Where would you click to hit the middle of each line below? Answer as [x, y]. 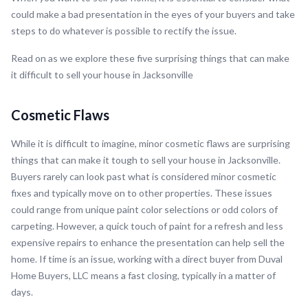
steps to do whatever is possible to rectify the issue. [124, 31]
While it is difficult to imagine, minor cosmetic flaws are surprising [151, 144]
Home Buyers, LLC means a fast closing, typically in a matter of [143, 276]
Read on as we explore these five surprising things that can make [150, 58]
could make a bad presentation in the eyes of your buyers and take [153, 14]
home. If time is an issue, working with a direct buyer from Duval [147, 259]
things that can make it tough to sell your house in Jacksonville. [146, 160]
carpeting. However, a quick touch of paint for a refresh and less [147, 226]
